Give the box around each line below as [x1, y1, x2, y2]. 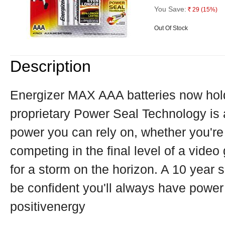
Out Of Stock [154, 25, 188, 32]
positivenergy [10, 199, 85, 213]
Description [10, 57, 91, 75]
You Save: [154, 5, 186, 14]
